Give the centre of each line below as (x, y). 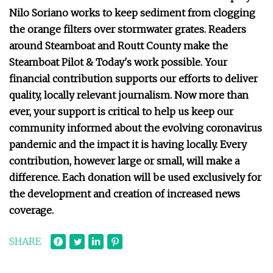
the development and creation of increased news (125, 194)
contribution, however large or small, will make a (124, 161)
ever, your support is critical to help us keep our (121, 112)
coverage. (31, 210)
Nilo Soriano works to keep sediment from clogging (132, 13)
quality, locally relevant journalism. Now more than (129, 95)
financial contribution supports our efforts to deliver (133, 79)
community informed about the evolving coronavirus (136, 128)
